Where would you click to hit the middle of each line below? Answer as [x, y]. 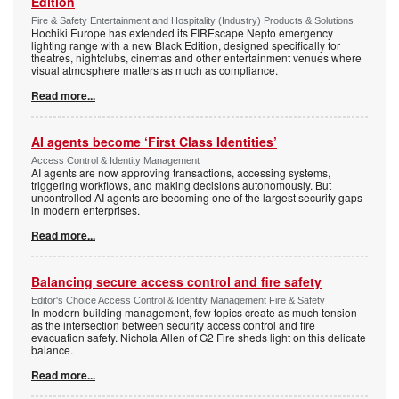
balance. [52, 350]
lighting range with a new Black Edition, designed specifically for [186, 45]
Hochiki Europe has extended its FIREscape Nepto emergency [182, 33]
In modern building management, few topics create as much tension [194, 313]
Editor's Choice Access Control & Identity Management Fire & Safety [178, 301]
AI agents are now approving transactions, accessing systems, [181, 173]
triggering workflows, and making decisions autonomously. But [181, 185]
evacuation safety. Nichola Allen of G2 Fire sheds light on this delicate [199, 338]
